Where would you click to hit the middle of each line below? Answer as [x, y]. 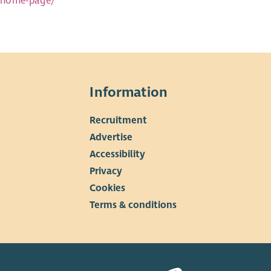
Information [129, 93]
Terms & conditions [133, 205]
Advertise [111, 138]
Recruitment [119, 121]
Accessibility [118, 155]
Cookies [108, 188]
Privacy [106, 171]
